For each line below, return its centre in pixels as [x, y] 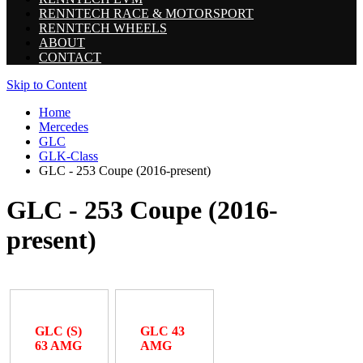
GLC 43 [163, 331]
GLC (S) [59, 331]
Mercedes [64, 127]
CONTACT [70, 57]
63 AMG [59, 346]
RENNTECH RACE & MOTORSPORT [146, 13]
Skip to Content [47, 85]
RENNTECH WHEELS [103, 28]
